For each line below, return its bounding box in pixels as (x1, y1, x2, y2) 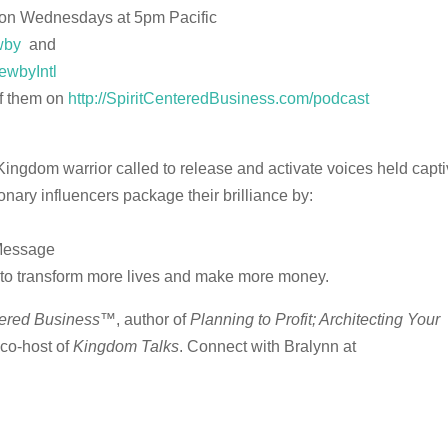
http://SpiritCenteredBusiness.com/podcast (68, 90, 370, 107)
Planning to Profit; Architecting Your (190, 311, 441, 328)
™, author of (100, 311, 191, 328)
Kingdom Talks (73, 338, 180, 355)
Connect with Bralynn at (187, 338, 357, 355)
